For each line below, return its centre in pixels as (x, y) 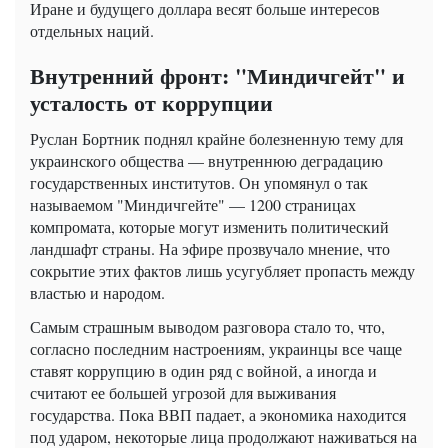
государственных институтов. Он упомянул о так (199, 182)
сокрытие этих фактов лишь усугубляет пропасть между (222, 270)
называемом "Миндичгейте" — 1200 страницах (193, 204)
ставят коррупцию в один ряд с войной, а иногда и (203, 370)
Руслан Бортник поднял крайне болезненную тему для (216, 138)
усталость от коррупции (151, 102)
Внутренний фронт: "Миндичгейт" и (217, 75)
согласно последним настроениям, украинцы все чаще (216, 348)
